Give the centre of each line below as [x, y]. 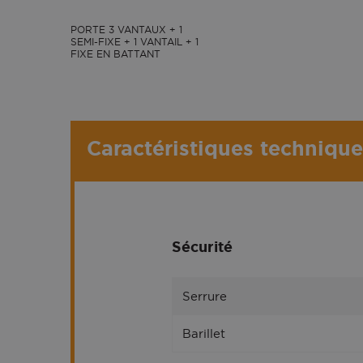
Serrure [205, 296]
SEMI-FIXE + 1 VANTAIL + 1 [135, 42]
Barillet [204, 333]
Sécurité [202, 247]
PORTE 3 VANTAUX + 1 [126, 30]
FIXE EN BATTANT [115, 54]
